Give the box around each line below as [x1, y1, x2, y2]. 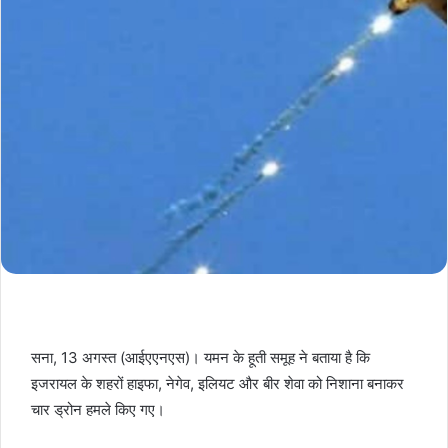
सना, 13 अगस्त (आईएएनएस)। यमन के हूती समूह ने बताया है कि [31, 348, 370, 368]
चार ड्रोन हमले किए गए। [31, 400, 165, 420]
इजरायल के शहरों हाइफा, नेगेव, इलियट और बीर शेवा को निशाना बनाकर [31, 374, 404, 394]
